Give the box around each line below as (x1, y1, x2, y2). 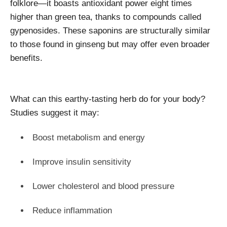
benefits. (10, 53, 43, 63)
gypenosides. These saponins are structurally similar (10, 26, 210, 36)
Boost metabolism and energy (32, 133, 145, 143)
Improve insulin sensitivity (32, 157, 131, 167)
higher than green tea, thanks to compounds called (10, 12, 201, 22)
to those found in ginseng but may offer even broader (10, 40, 210, 50)
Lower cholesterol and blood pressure (32, 181, 174, 192)
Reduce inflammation (32, 206, 112, 216)
